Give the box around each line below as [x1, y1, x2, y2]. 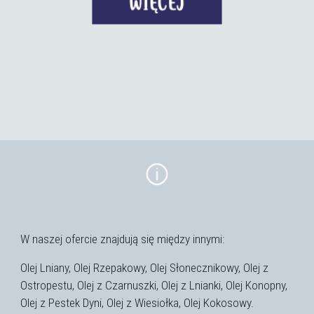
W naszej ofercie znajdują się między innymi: [20, 231, 225, 246]
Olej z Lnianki [161, 278, 221, 292]
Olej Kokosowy [184, 295, 252, 310]
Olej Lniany [20, 260, 69, 275]
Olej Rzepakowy [74, 260, 146, 275]
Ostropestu [20, 278, 73, 292]
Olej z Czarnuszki [77, 278, 157, 292]
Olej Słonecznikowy [150, 260, 239, 275]
